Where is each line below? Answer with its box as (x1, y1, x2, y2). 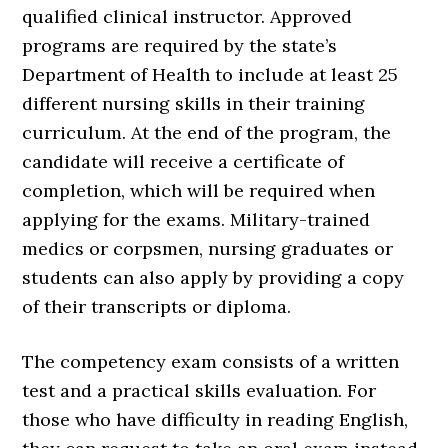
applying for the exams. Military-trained (22, 207, 371, 231)
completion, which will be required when (22, 178, 376, 202)
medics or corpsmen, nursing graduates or (22, 236, 394, 260)
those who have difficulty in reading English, (22, 407, 409, 431)
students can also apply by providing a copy (22, 265, 405, 289)
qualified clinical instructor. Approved (22, 4, 353, 28)
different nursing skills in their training (22, 91, 366, 115)
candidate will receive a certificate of (22, 149, 345, 173)
